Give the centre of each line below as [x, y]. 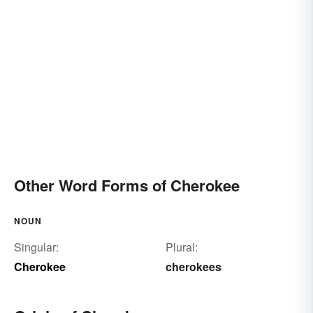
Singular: [36, 247]
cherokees [193, 267]
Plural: [181, 247]
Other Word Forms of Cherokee [127, 185]
